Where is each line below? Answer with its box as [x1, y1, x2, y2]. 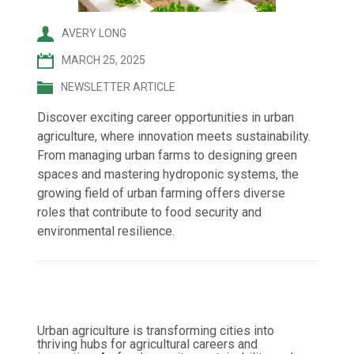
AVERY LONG [62, 27, 127, 40]
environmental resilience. [37, 224, 175, 239]
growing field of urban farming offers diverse [37, 186, 286, 201]
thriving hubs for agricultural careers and [37, 337, 258, 352]
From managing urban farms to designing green [37, 148, 298, 163]
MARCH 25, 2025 [62, 54, 146, 66]
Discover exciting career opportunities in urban [37, 110, 295, 125]
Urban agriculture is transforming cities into [37, 323, 275, 338]
